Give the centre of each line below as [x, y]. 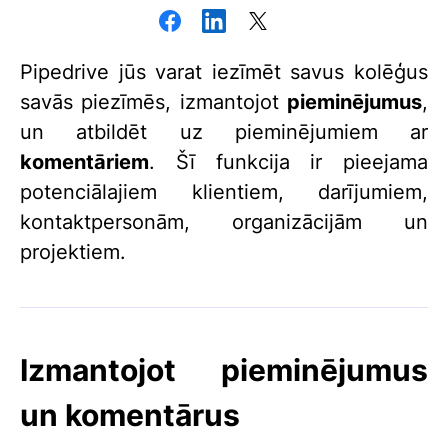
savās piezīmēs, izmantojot [153, 102]
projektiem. [73, 252]
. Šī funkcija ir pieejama [288, 162]
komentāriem [84, 162]
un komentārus [130, 415]
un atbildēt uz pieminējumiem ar [224, 132]
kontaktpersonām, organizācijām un [224, 222]
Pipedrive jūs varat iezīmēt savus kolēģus [224, 72]
